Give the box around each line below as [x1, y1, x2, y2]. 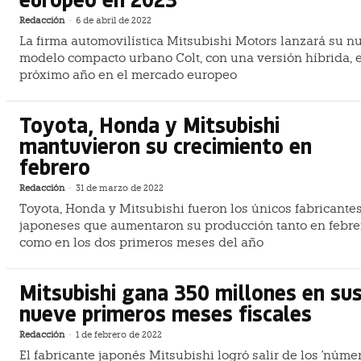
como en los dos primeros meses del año [19, 234, 263, 250]
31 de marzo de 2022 [76, 182, 164, 193]
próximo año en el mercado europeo [19, 68, 237, 83]
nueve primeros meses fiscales [19, 298, 312, 327]
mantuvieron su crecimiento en [19, 131, 312, 160]
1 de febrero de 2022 [76, 329, 162, 340]
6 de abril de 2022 [76, 15, 151, 27]
